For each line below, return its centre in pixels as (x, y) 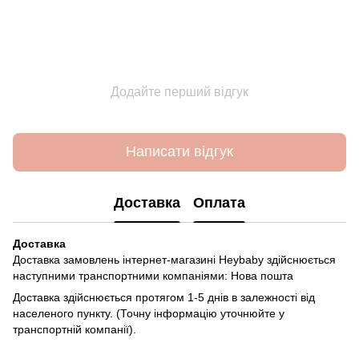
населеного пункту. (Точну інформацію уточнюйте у (149, 313)
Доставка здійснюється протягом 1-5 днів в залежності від (164, 297)
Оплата (219, 203)
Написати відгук (179, 152)
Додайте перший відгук (179, 91)
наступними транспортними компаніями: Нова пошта (153, 275)
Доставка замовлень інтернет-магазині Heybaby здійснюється (174, 259)
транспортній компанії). (75, 329)
